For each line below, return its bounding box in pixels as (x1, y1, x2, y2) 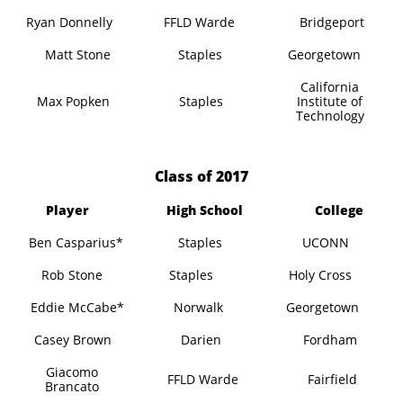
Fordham (302, 331, 357, 348)
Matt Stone (44, 46, 111, 63)
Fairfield (308, 371, 358, 388)
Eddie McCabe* (31, 299, 125, 316)
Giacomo (45, 363, 98, 381)
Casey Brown (34, 331, 112, 348)
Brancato (44, 378, 99, 395)
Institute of (297, 93, 363, 110)
